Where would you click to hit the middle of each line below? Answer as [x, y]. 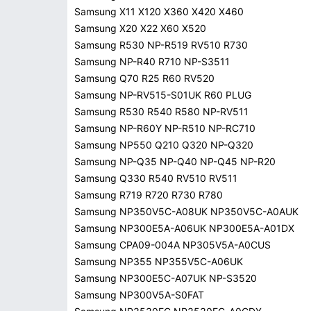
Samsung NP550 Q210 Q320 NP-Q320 [164, 145]
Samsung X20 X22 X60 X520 [140, 28]
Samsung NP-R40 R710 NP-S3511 [152, 61]
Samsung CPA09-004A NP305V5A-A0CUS [173, 245]
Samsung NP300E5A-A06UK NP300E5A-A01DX [184, 228]
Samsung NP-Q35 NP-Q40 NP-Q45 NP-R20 [175, 161]
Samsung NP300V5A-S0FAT [139, 295]
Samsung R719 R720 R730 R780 [149, 195]
